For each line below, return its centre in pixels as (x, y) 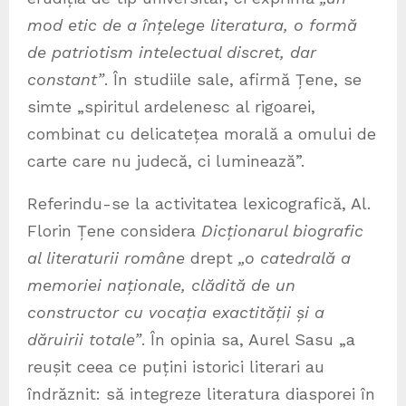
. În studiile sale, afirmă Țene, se (233, 80)
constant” (66, 80)
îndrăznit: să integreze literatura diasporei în (201, 394)
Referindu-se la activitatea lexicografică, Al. (199, 204)
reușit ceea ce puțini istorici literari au (176, 367)
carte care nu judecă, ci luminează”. (166, 161)
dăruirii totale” (84, 340)
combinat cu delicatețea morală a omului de (202, 134)
